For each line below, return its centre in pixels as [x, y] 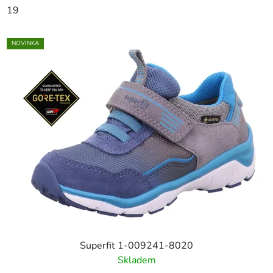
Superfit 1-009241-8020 [136, 246]
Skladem [136, 261]
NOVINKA [25, 44]
